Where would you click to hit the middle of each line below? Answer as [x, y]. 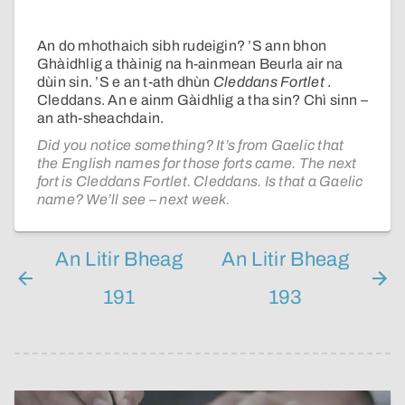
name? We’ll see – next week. [134, 200]
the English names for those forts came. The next [197, 164]
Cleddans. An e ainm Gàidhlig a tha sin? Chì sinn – [202, 100]
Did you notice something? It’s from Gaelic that [191, 146]
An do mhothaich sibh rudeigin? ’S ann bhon [182, 46]
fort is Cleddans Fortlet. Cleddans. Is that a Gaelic [200, 182]
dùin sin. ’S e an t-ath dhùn [125, 82]
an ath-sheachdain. [101, 118]
